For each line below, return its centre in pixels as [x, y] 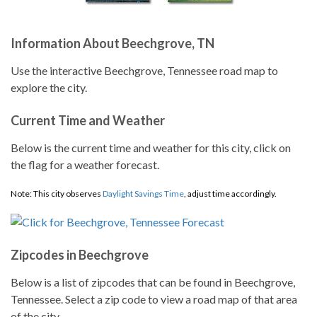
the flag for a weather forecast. [85, 165]
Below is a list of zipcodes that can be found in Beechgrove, [153, 282]
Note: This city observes [57, 194]
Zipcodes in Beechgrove [80, 255]
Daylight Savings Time [143, 194]
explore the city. [49, 87]
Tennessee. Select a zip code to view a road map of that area [154, 299]
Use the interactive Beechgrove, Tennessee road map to [144, 70]
